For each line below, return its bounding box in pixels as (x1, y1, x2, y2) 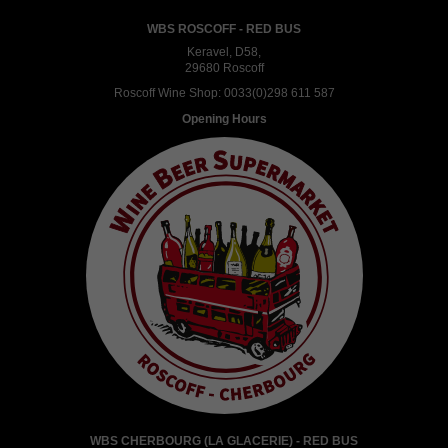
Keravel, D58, (187, 44, 261, 59)
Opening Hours (181, 112, 267, 127)
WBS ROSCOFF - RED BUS (147, 21, 301, 36)
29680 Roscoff (184, 60, 264, 75)
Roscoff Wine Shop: (113, 86, 224, 101)
